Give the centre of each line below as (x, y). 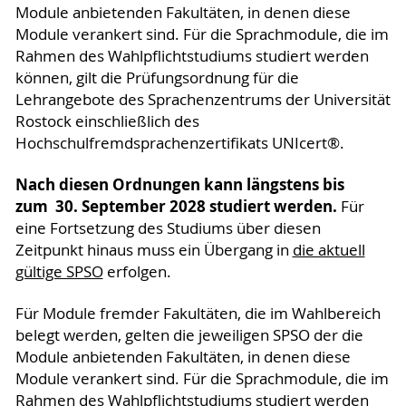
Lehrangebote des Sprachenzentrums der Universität (203, 99)
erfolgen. (137, 271)
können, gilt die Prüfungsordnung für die (157, 77)
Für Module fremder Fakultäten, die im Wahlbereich (198, 313)
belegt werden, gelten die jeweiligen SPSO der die (189, 335)
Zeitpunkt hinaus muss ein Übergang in (154, 250)
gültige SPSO (59, 271)
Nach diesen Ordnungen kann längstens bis (179, 184)
